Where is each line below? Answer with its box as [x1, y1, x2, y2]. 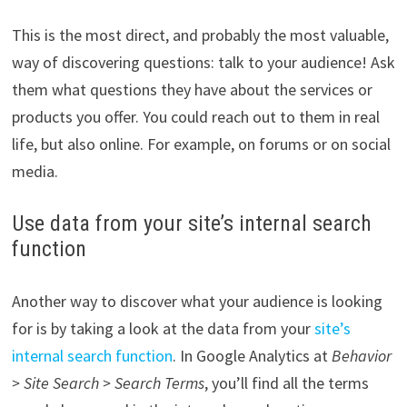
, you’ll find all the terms [203, 372, 369, 394]
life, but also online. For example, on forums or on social [11, 133, 391, 154]
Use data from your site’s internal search [11, 211, 372, 237]
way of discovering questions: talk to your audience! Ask [11, 51, 395, 73]
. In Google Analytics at [172, 345, 332, 367]
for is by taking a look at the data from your [11, 318, 314, 340]
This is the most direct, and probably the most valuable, [11, 24, 389, 45]
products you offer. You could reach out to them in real [11, 105, 380, 127]
